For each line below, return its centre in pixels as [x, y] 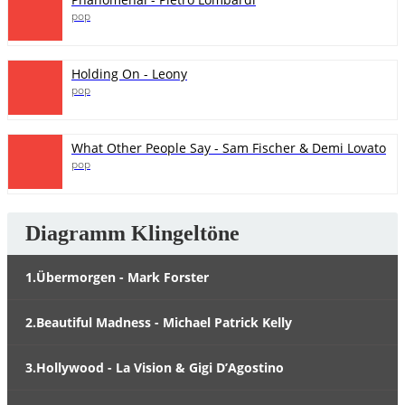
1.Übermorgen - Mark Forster [117, 277]
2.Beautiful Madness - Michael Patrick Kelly [159, 322]
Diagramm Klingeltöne [132, 233]
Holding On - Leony [129, 74]
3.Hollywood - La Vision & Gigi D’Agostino [155, 367]
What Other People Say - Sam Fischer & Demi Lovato [229, 148]
